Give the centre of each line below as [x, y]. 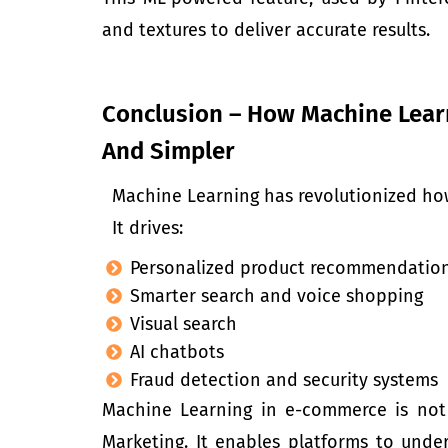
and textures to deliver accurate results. [266, 30]
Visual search [183, 324]
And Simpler [168, 151]
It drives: [147, 228]
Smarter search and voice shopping [276, 296]
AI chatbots [177, 352]
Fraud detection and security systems [284, 380]
